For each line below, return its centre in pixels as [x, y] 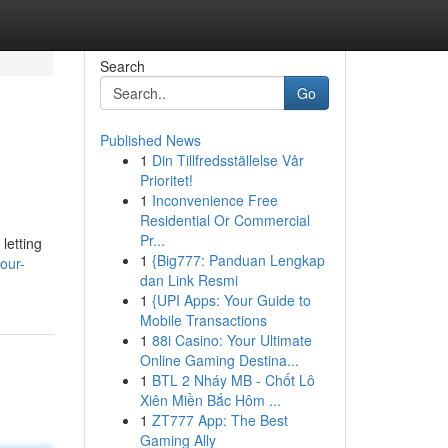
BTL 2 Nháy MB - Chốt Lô [233, 380]
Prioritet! [166, 180]
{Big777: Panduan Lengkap [238, 260]
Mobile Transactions [203, 320]
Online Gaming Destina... [219, 360]
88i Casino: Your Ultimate [231, 340]
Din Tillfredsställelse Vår [227, 160]
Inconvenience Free [214, 200]
